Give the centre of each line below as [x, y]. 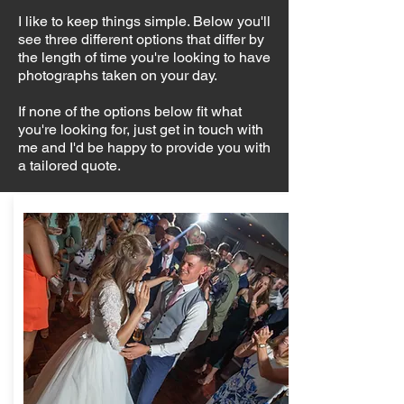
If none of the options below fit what [130, 111]
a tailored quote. [69, 165]
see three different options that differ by [141, 39]
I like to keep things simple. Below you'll [144, 21]
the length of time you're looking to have [144, 57]
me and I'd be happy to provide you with [144, 147]
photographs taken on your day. [121, 75]
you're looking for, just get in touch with [141, 129]
